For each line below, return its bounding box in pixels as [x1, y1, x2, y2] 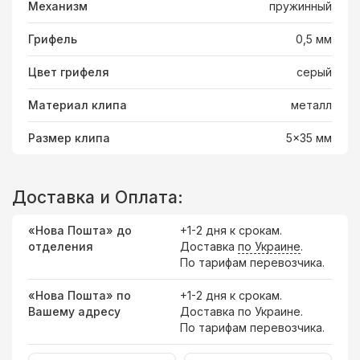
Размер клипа [28, 130, 110, 145]
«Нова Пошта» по [28, 288, 131, 302]
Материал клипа [28, 97, 127, 112]
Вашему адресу [28, 304, 121, 318]
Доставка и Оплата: [12, 186, 183, 207]
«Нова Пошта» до [28, 223, 132, 237]
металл [291, 97, 332, 112]
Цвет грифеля [28, 64, 109, 79]
